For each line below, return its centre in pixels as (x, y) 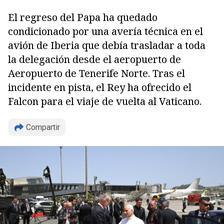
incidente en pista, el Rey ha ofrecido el (100, 87)
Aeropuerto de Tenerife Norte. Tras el (96, 73)
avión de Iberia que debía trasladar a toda (107, 45)
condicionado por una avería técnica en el (105, 31)
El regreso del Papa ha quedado (83, 17)
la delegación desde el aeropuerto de (94, 59)
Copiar (42, 155)
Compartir (43, 127)
